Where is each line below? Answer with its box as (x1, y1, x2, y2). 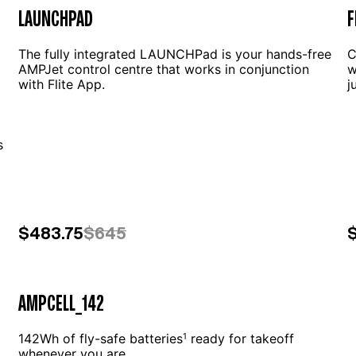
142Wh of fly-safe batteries (17, 331, 183, 346)
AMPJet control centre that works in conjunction (17, 61, 309, 77)
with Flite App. (17, 76, 105, 92)
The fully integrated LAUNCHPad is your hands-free (17, 46, 331, 62)
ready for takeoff (186, 331, 294, 346)
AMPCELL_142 (17, 286, 104, 319)
